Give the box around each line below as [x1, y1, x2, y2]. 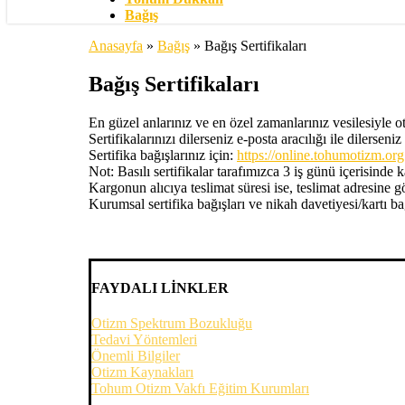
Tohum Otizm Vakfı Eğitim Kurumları [91, 381, 309, 397]
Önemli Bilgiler [91, 348, 180, 364]
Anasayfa [89, 38, 143, 53]
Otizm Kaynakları [91, 364, 193, 381]
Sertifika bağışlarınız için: [89, 146, 237, 163]
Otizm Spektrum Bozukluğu [91, 316, 252, 332]
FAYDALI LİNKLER [91, 279, 229, 296]
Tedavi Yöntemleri [91, 332, 197, 348]
